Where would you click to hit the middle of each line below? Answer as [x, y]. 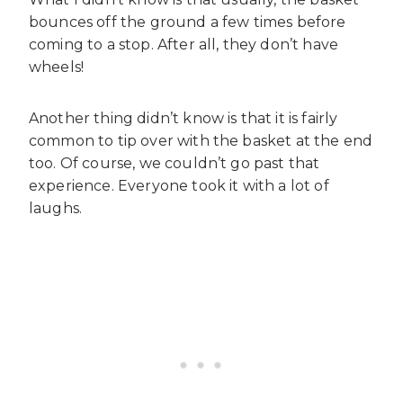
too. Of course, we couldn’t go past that [175, 164]
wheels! [57, 67]
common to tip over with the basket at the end [201, 141]
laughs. [56, 209]
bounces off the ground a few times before [188, 22]
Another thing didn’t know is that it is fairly [184, 119]
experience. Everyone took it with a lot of [179, 186]
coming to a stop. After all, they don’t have [184, 45]
